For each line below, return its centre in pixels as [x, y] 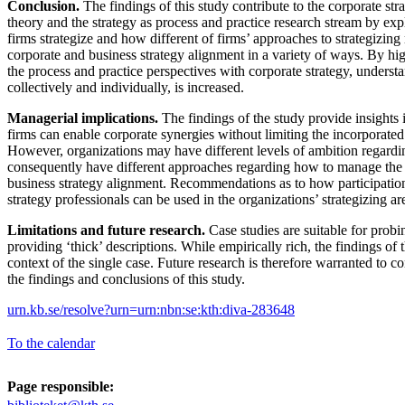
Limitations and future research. [108, 230]
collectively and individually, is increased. [126, 87]
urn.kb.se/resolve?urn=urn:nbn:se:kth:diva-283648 [151, 309]
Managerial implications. [83, 118]
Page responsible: [61, 386]
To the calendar [51, 343]
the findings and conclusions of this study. [126, 278]
